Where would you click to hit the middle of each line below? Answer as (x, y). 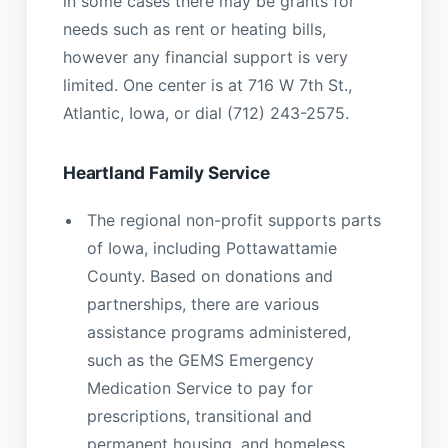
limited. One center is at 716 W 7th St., (207, 85)
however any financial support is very (205, 57)
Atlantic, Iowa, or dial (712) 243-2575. (205, 113)
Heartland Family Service (166, 173)
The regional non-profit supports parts (233, 219)
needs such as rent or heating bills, (194, 29)
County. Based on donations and (209, 275)
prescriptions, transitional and (199, 415)
